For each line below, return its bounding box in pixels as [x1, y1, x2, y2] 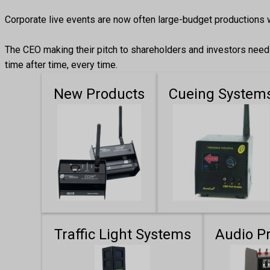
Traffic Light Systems [54, 226, 191, 243]
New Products [54, 86, 145, 103]
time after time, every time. [5, 59, 118, 71]
